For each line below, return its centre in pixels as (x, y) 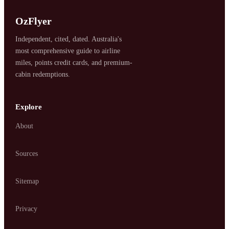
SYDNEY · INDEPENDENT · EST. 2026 (93, 13)
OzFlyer (34, 21)
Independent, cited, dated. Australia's (69, 39)
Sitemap (27, 181)
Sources (27, 153)
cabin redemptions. (43, 74)
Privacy (27, 209)
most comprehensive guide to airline (68, 51)
